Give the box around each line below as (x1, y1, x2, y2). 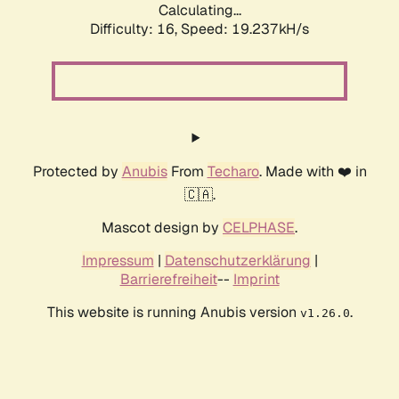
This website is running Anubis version (46, 303, 300, 322)
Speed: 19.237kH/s (181, 20, 309, 39)
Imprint (232, 270, 280, 289)
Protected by (32, 162, 122, 182)
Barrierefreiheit (119, 270, 217, 289)
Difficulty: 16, (90, 20, 181, 39)
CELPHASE (223, 218, 295, 238)
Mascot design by (102, 218, 223, 238)
